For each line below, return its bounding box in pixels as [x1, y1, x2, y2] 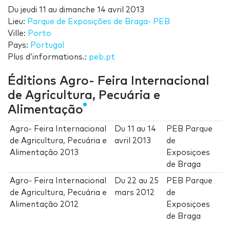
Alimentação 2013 [10, 149, 79, 157]
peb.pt [89, 53, 115, 62]
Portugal [30, 42, 64, 50]
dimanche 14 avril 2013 [59, 6, 144, 14]
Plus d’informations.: [8, 53, 89, 62]
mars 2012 [114, 189, 155, 197]
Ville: [8, 30, 28, 38]
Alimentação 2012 [10, 201, 79, 209]
